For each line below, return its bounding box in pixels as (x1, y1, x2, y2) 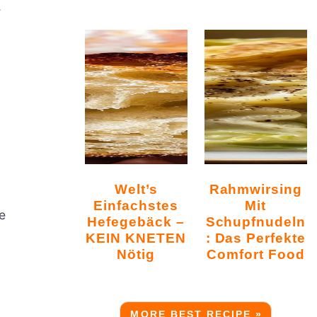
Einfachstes (93, 197, 178, 214)
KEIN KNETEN (86, 230, 186, 246)
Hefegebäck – (87, 214, 185, 230)
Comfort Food (207, 246, 305, 263)
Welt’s (114, 181, 128, 197)
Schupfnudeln (205, 214, 306, 230)
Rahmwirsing (209, 181, 220, 197)
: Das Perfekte (205, 230, 306, 246)
